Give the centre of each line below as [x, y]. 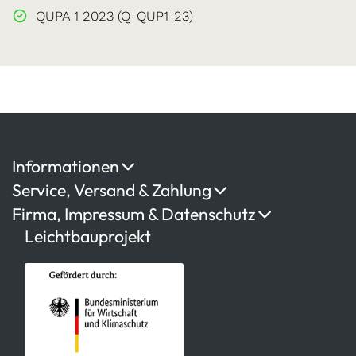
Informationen [66, 166]
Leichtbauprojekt [87, 236]
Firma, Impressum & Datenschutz [134, 214]
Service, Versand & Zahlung [112, 190]
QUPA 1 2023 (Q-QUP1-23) [114, 15]
